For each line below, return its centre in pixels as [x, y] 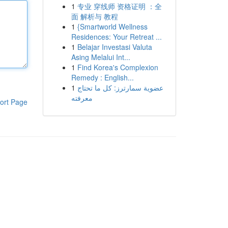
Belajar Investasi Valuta [115, 47]
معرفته [82, 98]
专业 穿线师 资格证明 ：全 [119, 6]
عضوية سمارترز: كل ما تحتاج [120, 88]
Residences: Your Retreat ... [116, 37]
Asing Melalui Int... [101, 57]
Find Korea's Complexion [118, 67]
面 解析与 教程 [94, 16]
